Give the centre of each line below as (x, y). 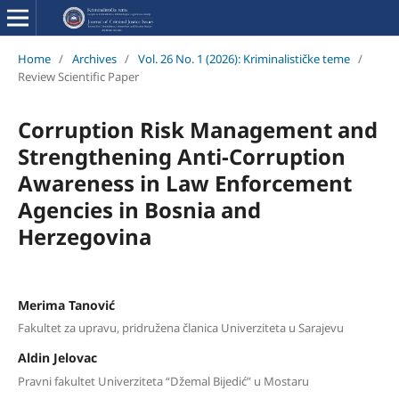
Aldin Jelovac (57, 358)
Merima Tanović (66, 305)
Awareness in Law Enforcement (184, 183)
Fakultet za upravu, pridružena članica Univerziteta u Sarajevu (180, 328)
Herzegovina (84, 236)
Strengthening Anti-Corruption (181, 156)
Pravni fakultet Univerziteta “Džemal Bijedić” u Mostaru (163, 381)
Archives (94, 58)
